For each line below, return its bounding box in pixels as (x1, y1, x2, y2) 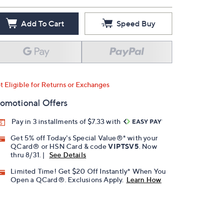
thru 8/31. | (10, 150, 47, 159)
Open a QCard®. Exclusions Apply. (10, 175, 124, 184)
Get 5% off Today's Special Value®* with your (10, 133, 158, 142)
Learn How (126, 175, 162, 184)
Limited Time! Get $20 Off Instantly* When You (10, 167, 166, 176)
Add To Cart (20, 18, 64, 28)
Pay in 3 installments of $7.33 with (11, 117, 122, 125)
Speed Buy (116, 18, 155, 28)
